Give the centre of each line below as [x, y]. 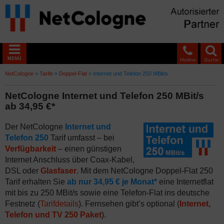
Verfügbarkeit [30, 149]
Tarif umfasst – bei [81, 138]
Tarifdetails [59, 204]
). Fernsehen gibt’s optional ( [129, 204]
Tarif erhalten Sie [36, 182]
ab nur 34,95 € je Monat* [112, 182]
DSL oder [23, 171]
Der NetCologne [35, 127]
